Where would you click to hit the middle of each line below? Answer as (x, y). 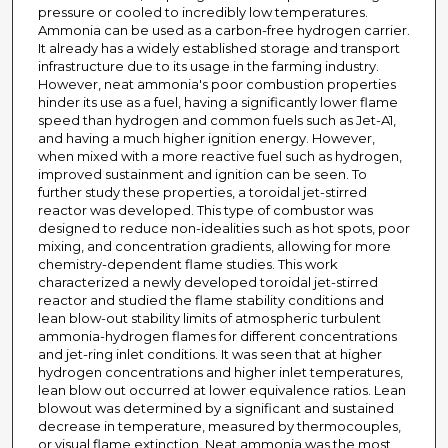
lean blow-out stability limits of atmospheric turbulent (209, 318)
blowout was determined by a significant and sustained (215, 408)
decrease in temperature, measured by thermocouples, (219, 426)
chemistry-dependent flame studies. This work (187, 264)
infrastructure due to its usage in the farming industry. (208, 66)
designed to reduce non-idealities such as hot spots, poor (223, 228)
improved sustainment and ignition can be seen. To (202, 174)
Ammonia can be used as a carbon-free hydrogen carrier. (223, 30)
